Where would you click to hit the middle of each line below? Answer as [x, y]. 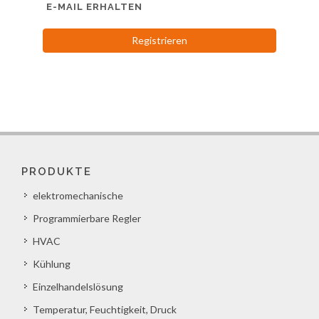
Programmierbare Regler [87, 218]
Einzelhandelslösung [78, 286]
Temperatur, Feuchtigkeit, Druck [105, 309]
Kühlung [52, 263]
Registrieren [159, 40]
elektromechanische [78, 195]
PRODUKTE [57, 171]
